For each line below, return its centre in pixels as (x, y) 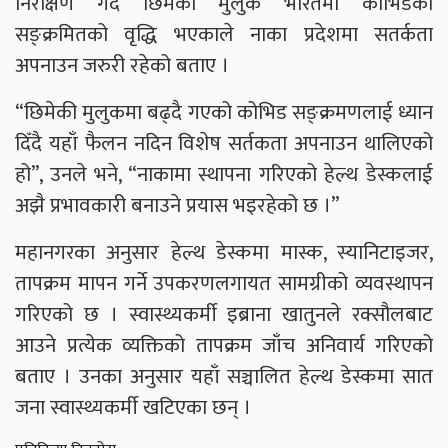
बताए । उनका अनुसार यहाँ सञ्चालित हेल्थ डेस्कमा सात (224, 377)
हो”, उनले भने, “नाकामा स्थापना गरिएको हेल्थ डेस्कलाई (224, 175)
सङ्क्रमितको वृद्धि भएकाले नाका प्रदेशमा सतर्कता (224, 35)
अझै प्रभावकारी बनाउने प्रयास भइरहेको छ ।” (177, 206)
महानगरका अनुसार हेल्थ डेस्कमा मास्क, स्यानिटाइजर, (224, 253)
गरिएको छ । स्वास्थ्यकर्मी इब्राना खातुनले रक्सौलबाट (224, 315)
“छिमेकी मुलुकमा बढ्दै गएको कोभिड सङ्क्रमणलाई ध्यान (224, 113)
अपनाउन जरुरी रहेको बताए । (122, 66)
